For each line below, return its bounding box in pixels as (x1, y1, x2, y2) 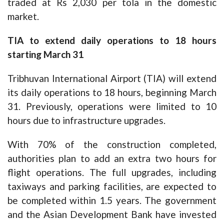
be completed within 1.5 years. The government (7, 194, 216, 206)
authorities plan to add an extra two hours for (7, 152, 216, 164)
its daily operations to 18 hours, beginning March (7, 86, 216, 98)
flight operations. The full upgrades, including (7, 166, 216, 178)
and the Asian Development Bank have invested (7, 208, 216, 220)
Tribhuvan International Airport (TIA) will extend (7, 72, 216, 84)
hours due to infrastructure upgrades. (7, 114, 165, 126)
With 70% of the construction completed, (7, 138, 216, 150)
